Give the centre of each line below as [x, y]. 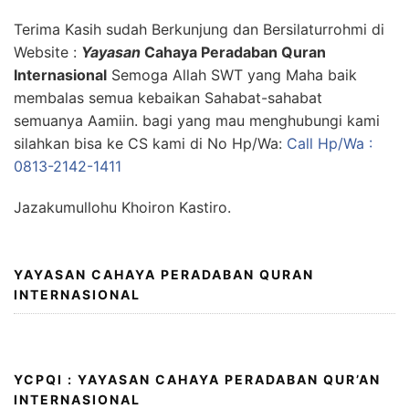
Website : [47, 52]
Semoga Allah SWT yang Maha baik [232, 75]
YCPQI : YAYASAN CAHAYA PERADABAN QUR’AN [197, 379]
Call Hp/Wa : [330, 143]
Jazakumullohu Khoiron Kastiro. [122, 207]
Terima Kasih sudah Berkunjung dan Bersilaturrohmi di [199, 29]
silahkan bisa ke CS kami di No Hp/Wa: [150, 143]
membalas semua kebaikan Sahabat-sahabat [168, 98]
